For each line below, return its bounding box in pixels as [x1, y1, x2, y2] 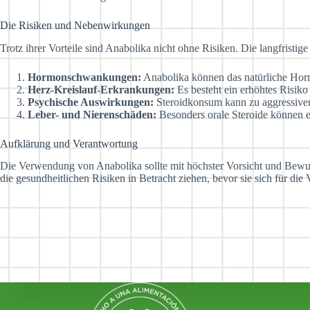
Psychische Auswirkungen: [28, 95, 154, 108]
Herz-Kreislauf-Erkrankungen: [28, 83, 174, 95]
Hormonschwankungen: [28, 71, 141, 83]
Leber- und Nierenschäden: [28, 108, 156, 120]
